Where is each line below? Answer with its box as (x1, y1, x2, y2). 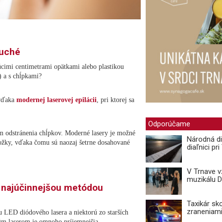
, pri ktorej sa (97, 96, 134, 104)
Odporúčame (148, 119, 190, 129)
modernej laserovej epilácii (16, 96, 97, 104)
